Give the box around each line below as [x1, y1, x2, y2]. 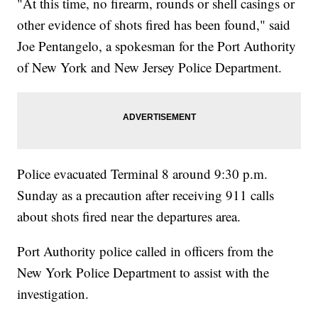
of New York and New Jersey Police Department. [17, 58, 283, 77]
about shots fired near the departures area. [17, 207, 241, 226]
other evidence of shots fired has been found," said [17, 16, 291, 34]
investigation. [17, 285, 89, 303]
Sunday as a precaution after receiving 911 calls [17, 186, 275, 204]
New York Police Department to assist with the [17, 263, 270, 282]
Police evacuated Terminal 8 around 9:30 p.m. [17, 165, 268, 183]
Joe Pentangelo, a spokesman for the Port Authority [17, 37, 297, 55]
